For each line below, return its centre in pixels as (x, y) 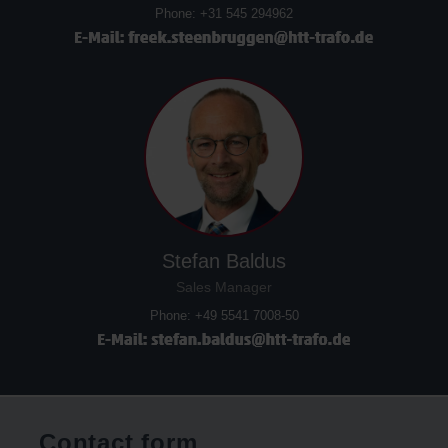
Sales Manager (224, 287)
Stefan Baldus (224, 261)
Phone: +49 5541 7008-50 (224, 315)
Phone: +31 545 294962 (224, 13)
